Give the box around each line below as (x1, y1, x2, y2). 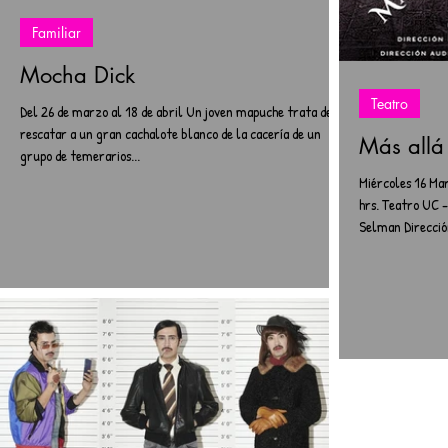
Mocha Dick (20, 61, 135, 89)
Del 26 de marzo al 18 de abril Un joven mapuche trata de (20, 101, 332, 122)
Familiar (32, 23, 81, 42)
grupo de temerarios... (20, 145, 140, 166)
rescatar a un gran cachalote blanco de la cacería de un (20, 123, 321, 144)
